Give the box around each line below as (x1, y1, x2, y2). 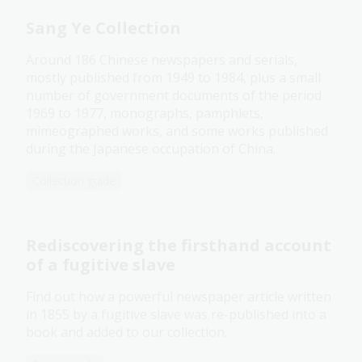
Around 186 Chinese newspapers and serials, (26, 51, 297, 69)
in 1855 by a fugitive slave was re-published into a (26, 305, 326, 324)
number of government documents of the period (26, 86, 322, 105)
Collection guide (32, 173, 116, 189)
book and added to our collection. (26, 323, 227, 342)
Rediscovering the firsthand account (26, 234, 331, 257)
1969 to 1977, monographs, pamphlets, (26, 104, 263, 123)
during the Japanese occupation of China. (26, 140, 276, 158)
